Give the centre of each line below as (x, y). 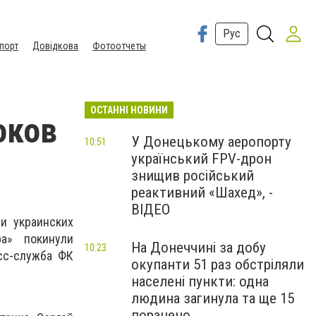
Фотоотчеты (119, 46)
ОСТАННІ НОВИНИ (129, 110)
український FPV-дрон (201, 159)
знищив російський (193, 176)
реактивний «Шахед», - (202, 193)
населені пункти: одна (200, 281)
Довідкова (55, 46)
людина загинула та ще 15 (213, 298)
